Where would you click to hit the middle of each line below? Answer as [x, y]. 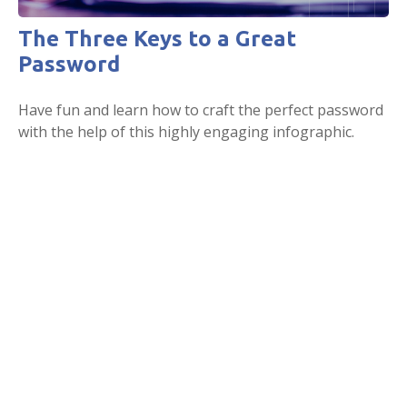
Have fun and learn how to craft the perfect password [201, 109]
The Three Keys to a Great [157, 38]
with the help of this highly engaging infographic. [186, 131]
